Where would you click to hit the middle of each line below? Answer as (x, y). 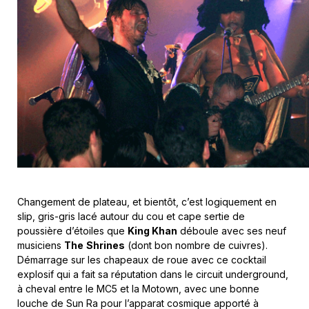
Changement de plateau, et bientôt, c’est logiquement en (147, 201)
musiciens (41, 245)
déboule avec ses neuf (232, 230)
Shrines (106, 245)
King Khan (152, 230)
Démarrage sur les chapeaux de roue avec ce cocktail (142, 259)
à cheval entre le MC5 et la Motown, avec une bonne (138, 288)
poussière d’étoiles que (72, 230)
